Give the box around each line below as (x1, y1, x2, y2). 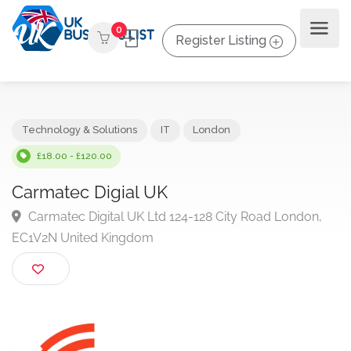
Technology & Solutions (24, 135, 150, 148)
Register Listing (175, 32, 266, 48)
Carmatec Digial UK (13, 197, 183, 220)
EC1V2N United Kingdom (13, 250, 168, 266)
